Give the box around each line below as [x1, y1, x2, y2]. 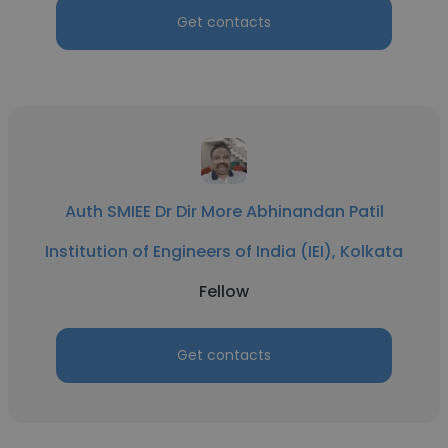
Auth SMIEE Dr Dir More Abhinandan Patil [64, 200, 384, 223]
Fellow [199, 280, 249, 303]
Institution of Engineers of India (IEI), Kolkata [45, 240, 403, 263]
